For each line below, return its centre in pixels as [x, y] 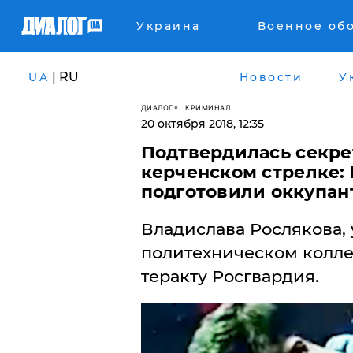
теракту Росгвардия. [230, 276]
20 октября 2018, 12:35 [202, 124]
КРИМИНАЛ [208, 107]
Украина [169, 26]
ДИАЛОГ [157, 107]
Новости [271, 77]
